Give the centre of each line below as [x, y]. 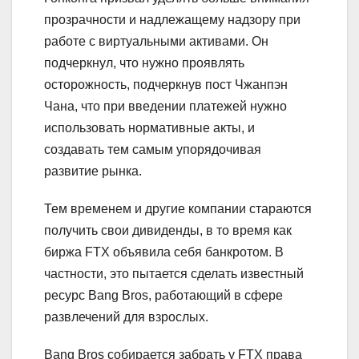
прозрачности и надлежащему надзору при [172, 19]
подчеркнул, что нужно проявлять [144, 63]
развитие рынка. [93, 171]
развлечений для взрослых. [128, 317]
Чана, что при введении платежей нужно [165, 106]
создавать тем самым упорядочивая [153, 149]
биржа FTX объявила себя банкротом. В [164, 252]
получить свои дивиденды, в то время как [168, 230]
